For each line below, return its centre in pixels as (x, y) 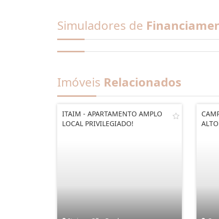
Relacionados (142, 82)
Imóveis (80, 82)
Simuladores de (102, 25)
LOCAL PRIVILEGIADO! (98, 123)
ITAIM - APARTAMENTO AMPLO (112, 114)
